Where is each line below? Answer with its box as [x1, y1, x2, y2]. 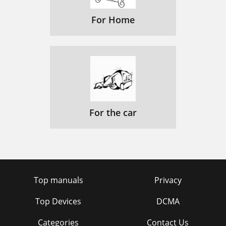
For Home [91, 14, 135, 26]
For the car [89, 106, 137, 119]
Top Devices [35, 196, 81, 207]
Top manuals [33, 175, 83, 186]
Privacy [154, 175, 182, 186]
